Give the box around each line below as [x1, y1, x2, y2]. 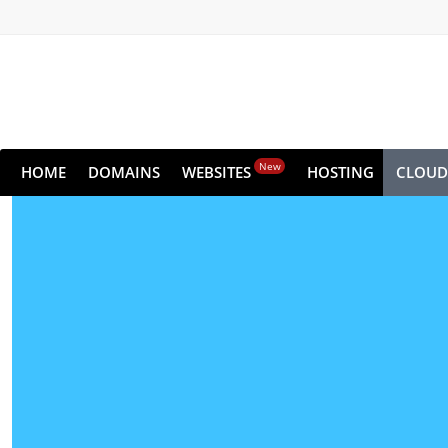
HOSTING [307, 162, 374, 182]
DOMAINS [88, 162, 160, 182]
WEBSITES [182, 162, 251, 182]
